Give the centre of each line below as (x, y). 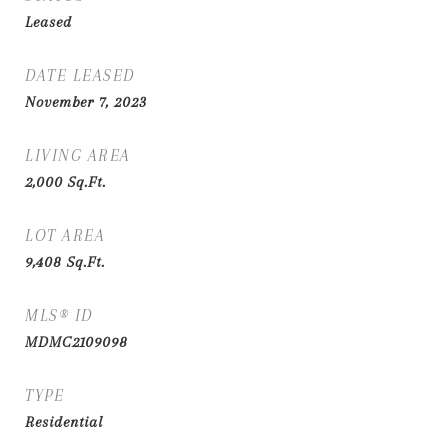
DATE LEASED (80, 75)
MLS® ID (59, 315)
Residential (64, 422)
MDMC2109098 (76, 342)
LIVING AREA (78, 155)
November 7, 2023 (86, 102)
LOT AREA (65, 235)
